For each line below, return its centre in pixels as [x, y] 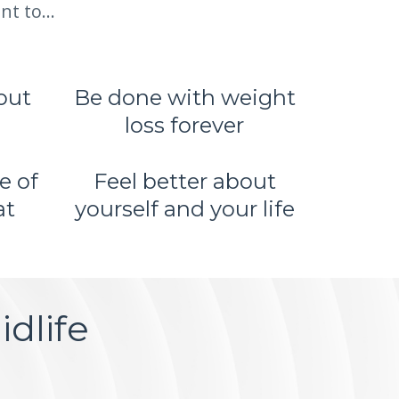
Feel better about [184, 181]
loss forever [185, 125]
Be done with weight [184, 98]
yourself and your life [184, 209]
